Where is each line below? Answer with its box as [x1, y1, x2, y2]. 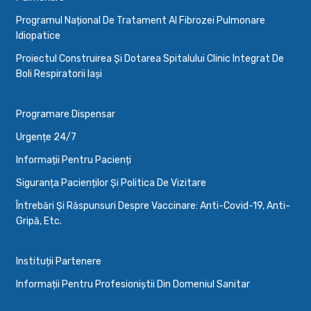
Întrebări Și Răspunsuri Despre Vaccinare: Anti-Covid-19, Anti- [16, 199, 290, 212]
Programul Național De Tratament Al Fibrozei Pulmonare [16, 14, 265, 26]
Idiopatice [16, 29, 60, 42]
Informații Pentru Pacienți [16, 153, 131, 166]
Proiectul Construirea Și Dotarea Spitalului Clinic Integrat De [16, 52, 284, 65]
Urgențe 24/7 [16, 131, 76, 143]
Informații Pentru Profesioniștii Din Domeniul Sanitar [16, 278, 250, 290]
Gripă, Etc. [16, 215, 62, 227]
